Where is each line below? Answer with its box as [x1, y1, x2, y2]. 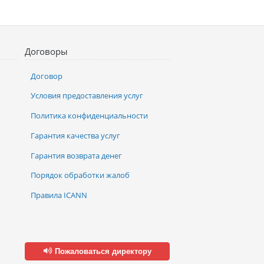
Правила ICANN [31, 190, 88, 201]
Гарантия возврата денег [31, 150, 123, 161]
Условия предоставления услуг [31, 90, 144, 101]
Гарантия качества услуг [31, 130, 121, 141]
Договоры [25, 45, 68, 58]
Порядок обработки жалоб [31, 170, 130, 181]
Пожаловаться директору [52, 246, 151, 257]
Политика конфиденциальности [31, 110, 148, 121]
